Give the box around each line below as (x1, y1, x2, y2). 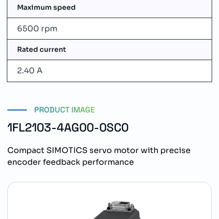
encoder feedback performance (7, 157, 134, 167)
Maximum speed (17, 3, 76, 12)
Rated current (17, 45, 66, 54)
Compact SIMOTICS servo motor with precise (7, 145, 191, 155)
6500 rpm (17, 23, 57, 34)
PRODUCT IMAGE (34, 105, 95, 115)
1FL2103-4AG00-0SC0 (7, 120, 129, 135)
